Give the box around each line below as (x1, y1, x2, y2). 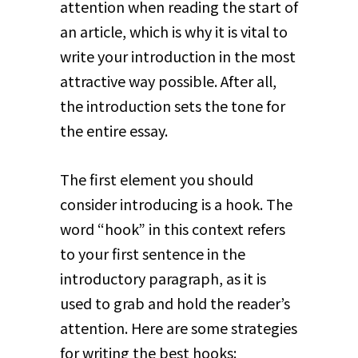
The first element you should (59, 169, 253, 190)
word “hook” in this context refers (59, 218, 285, 240)
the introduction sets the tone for (59, 95, 285, 117)
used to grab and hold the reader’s (59, 292, 290, 314)
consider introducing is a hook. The (59, 193, 292, 215)
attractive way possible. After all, (59, 70, 276, 92)
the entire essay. (59, 120, 168, 141)
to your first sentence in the (59, 243, 245, 265)
